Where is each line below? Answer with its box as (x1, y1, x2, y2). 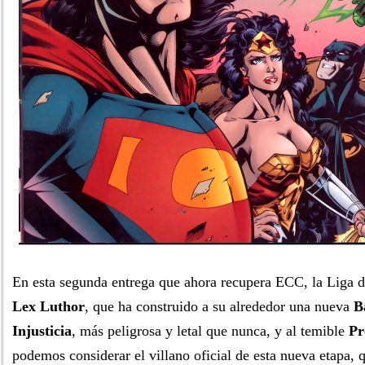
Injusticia (12, 323, 72, 339)
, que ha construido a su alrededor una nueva (85, 298, 354, 314)
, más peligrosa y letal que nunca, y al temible (72, 323, 349, 339)
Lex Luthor (12, 298, 85, 314)
